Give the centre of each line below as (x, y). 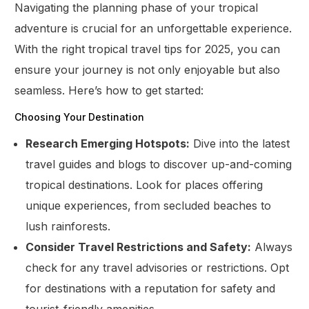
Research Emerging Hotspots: (108, 143)
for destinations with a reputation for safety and (151, 288)
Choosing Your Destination (80, 117)
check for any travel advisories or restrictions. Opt (158, 267)
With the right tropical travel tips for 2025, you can (148, 49)
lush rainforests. (68, 226)
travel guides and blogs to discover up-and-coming (159, 164)
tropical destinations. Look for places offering (144, 185)
